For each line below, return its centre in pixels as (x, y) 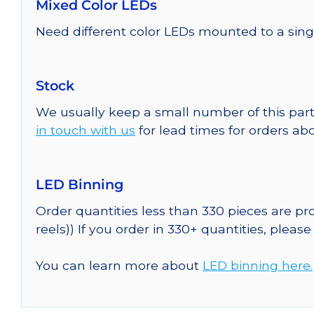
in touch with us (86, 130)
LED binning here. (258, 265)
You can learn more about (119, 265)
